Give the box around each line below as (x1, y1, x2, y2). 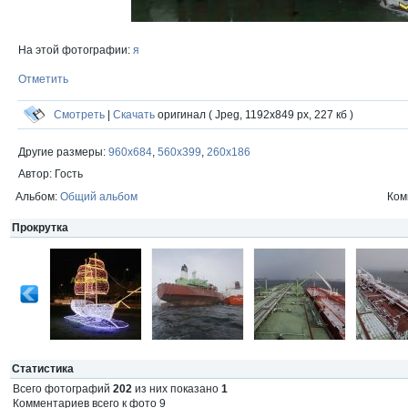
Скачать (113, 108, 155, 121)
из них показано (132, 382, 221, 395)
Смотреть (54, 108, 105, 121)
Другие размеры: (18, 146, 108, 158)
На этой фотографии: (18, 44, 133, 56)
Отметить (18, 73, 68, 86)
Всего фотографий (13, 382, 113, 395)
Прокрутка (12, 221, 68, 234)
